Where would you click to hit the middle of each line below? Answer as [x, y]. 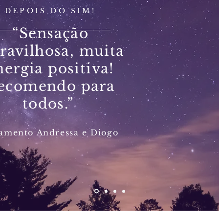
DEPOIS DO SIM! [50, 11]
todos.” [50, 104]
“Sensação [50, 33]
